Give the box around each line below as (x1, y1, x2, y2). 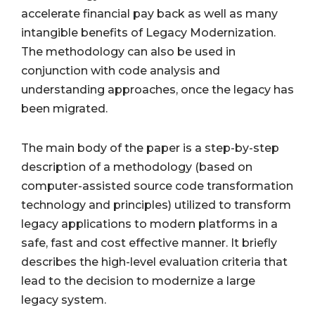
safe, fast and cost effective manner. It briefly (21, 236, 277, 250)
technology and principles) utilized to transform (21, 198, 291, 212)
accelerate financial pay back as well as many (21, 6, 278, 20)
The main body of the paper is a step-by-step (21, 141, 279, 155)
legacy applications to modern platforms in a (21, 217, 278, 231)
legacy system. (21, 292, 106, 307)
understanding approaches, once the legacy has (21, 82, 294, 96)
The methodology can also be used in (21, 44, 236, 58)
